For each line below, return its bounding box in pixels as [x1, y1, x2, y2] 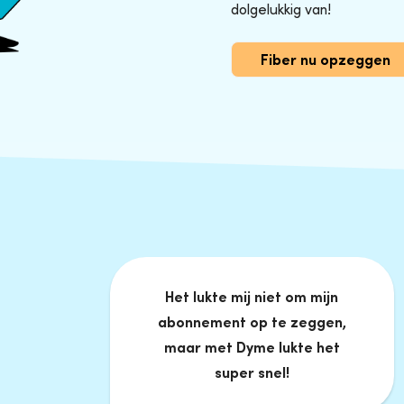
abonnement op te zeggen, [157, 312, 346, 331]
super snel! [214, 363, 289, 381]
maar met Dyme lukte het [163, 337, 340, 356]
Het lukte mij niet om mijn [165, 287, 339, 306]
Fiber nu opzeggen [261, 50, 390, 69]
